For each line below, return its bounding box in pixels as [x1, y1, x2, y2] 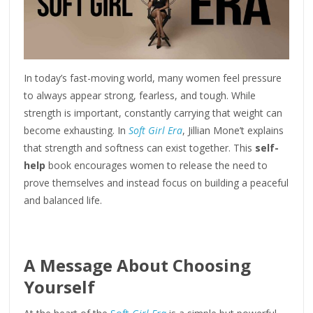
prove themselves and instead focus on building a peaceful [24, 175, 289, 189]
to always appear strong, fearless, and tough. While [24, 88, 256, 102]
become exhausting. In [24, 123, 129, 137]
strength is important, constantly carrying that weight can [24, 105, 283, 119]
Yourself [24, 275, 96, 298]
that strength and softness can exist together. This [24, 140, 256, 154]
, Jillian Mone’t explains [182, 123, 284, 137]
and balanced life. [24, 193, 103, 207]
